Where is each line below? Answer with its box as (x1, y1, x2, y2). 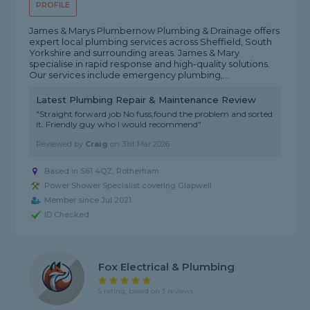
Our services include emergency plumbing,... (29, 69, 230, 81)
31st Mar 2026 (122, 139, 170, 149)
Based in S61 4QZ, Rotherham (44, 166, 160, 176)
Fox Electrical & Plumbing (98, 259, 235, 273)
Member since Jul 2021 (44, 195, 132, 206)
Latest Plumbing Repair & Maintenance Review (36, 94, 257, 106)
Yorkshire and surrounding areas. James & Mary (29, 47, 240, 59)
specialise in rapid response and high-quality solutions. (29, 58, 271, 70)
